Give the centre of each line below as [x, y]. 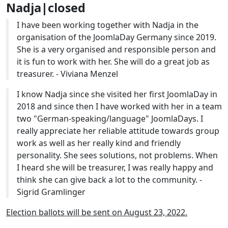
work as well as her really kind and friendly [99, 143]
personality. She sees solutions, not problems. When [117, 155]
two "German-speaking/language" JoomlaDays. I [110, 119]
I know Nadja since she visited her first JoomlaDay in [117, 94]
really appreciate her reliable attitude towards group [118, 131]
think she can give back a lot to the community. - [109, 180]
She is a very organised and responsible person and [116, 50]
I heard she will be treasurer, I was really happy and [115, 168]
